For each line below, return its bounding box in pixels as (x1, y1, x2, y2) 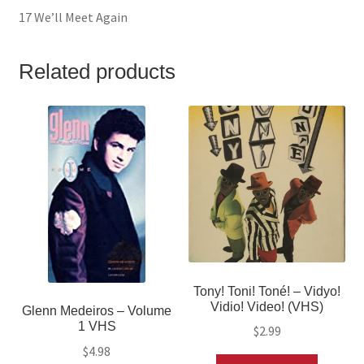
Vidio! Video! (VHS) (210, 299, 324, 314)
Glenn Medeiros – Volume (22, 304, 172, 318)
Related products (18, 59, 175, 83)
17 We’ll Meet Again (18, 8, 128, 25)
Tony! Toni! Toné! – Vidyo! (193, 284, 341, 298)
